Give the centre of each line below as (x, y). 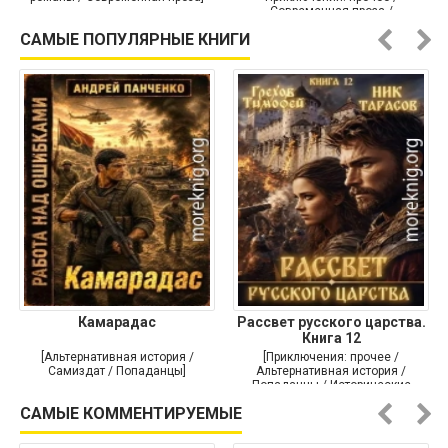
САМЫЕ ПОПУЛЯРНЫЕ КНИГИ (135, 40)
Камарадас (117, 322)
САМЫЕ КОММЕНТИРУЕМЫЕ (131, 414)
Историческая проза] (331, 25)
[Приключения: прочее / (331, 357)
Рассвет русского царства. (331, 322)
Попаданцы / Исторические (331, 385)
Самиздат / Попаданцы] (117, 371)
